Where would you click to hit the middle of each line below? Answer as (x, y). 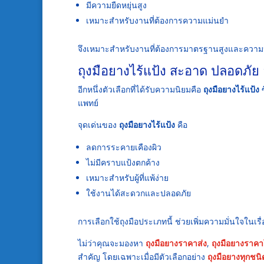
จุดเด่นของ (98, 125)
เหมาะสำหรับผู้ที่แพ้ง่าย (127, 178)
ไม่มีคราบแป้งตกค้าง (123, 163)
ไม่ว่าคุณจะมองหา (112, 243)
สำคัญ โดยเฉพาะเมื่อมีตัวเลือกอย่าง (143, 257)
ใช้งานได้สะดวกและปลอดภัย (138, 193)
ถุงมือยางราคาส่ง (176, 243)
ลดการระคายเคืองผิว (124, 147)
